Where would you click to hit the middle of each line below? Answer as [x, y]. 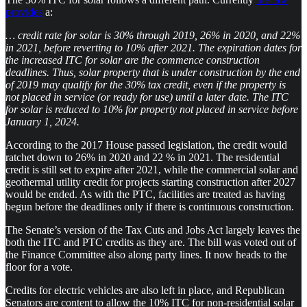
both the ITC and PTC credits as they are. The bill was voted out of [151, 242]
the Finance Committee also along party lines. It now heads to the [146, 254]
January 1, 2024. [42, 121]
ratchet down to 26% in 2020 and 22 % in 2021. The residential [143, 157]
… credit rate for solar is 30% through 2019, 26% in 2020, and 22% [153, 35]
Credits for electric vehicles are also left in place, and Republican [145, 290]
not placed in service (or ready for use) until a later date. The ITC [147, 97]
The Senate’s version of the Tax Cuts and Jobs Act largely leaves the [153, 230]
